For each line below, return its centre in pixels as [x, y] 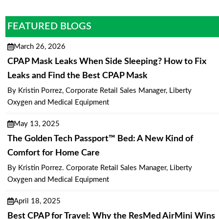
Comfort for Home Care [53, 153]
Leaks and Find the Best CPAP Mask [77, 76]
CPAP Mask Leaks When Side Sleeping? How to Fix [107, 61]
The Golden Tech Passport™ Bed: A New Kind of [100, 139]
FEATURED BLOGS [50, 26]
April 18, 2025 [37, 201]
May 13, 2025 [36, 124]
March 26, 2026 [39, 46]
